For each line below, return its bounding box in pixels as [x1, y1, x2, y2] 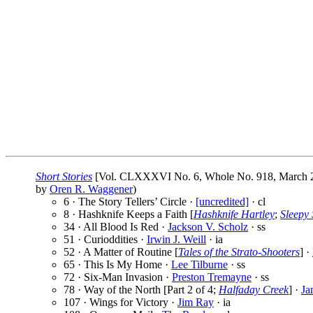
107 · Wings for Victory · [64, 296, 177, 309]
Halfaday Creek [219, 284, 289, 296]
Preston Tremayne [172, 271, 252, 284]
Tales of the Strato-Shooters [178, 246, 300, 259]
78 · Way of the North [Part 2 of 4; [64, 284, 219, 296]
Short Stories [36, 170, 92, 183]
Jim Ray [177, 296, 214, 309]
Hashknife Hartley [194, 208, 275, 221]
